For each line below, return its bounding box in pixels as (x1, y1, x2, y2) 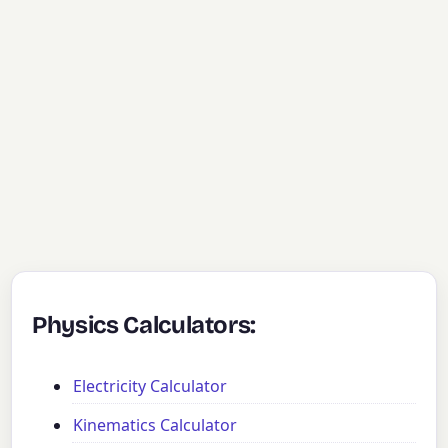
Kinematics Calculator (73, 414, 238, 437)
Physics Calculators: (32, 310, 257, 339)
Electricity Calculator (73, 375, 228, 398)
